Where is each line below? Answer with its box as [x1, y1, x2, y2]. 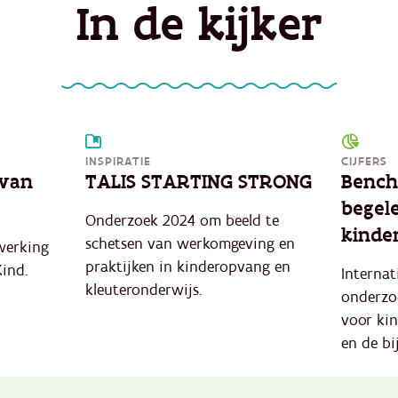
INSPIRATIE [85, 153, 151, 170]
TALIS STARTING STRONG [85, 168, 312, 195]
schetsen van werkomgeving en [85, 233, 295, 254]
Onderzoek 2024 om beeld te [85, 210, 279, 231]
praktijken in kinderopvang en [85, 256, 291, 277]
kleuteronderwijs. [85, 279, 202, 300]
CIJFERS [341, 153, 387, 170]
